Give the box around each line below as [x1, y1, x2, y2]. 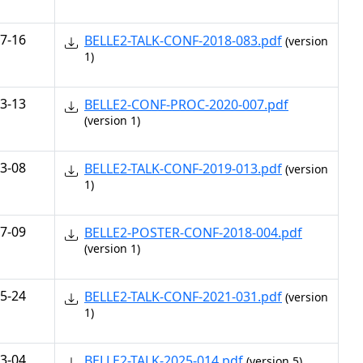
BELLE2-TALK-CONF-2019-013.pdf [84, 160, 282, 177]
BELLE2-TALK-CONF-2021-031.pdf [84, 288, 282, 305]
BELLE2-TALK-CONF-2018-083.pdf [84, 32, 282, 49]
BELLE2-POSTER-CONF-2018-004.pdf [84, 224, 302, 241]
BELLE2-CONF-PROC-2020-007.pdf [84, 96, 288, 113]
